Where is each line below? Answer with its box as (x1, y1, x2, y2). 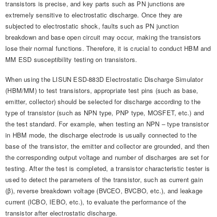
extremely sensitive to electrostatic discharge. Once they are (5, 10, 183, 20)
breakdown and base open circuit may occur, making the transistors (5, 32, 201, 42)
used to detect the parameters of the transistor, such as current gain (5, 175, 203, 185)
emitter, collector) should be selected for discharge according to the (5, 97, 201, 107)
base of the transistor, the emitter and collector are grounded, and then (5, 141, 210, 151)
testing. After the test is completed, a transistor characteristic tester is (5, 164, 210, 173)
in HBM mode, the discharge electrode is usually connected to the (5, 130, 197, 140)
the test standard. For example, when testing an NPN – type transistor (5, 119, 209, 129)
